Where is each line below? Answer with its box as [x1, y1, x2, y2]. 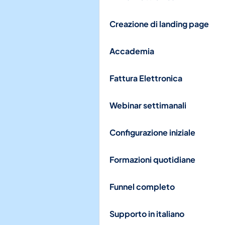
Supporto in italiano [109, 208, 184, 219]
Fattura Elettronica [109, 73, 182, 83]
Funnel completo [109, 181, 175, 192]
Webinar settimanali [109, 100, 186, 110]
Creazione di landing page [109, 19, 209, 29]
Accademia [109, 46, 154, 56]
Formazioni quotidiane [109, 154, 195, 165]
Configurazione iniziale [109, 127, 195, 138]
